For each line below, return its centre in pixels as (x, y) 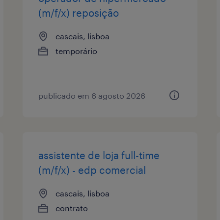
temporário (77, 51)
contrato (72, 208)
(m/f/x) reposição (79, 13)
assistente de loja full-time (99, 155)
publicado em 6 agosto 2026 (92, 95)
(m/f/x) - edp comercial (92, 170)
